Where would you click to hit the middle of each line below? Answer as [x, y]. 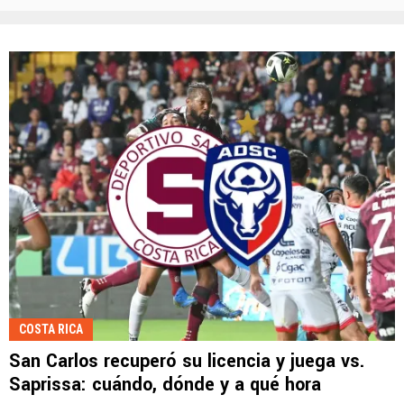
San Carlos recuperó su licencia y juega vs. [187, 362]
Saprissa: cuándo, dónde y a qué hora [165, 385]
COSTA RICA [51, 330]
